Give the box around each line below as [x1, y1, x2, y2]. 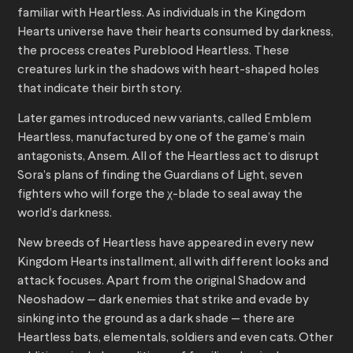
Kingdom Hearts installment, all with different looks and [17, 256, 329, 269]
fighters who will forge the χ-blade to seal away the [17, 188, 303, 202]
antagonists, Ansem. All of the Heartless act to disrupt [17, 150, 319, 164]
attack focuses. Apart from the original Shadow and [17, 275, 306, 288]
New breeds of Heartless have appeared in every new [17, 237, 314, 251]
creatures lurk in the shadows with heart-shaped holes [17, 64, 319, 77]
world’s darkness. [17, 207, 114, 221]
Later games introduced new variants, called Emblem [17, 113, 311, 126]
